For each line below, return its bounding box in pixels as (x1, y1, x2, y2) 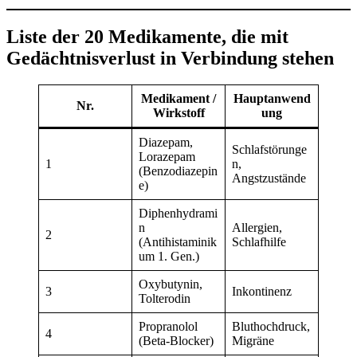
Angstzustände (232, 171, 306, 186)
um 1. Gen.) (139, 249, 199, 264)
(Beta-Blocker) (139, 334, 214, 348)
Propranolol (139, 320, 198, 334)
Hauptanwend (233, 92, 311, 106)
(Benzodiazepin (139, 164, 218, 178)
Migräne (232, 334, 274, 348)
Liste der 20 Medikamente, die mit (6, 25, 288, 47)
